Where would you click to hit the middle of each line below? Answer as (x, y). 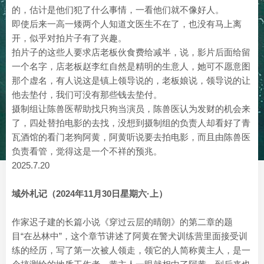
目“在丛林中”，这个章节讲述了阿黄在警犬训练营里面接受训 (130, 236)
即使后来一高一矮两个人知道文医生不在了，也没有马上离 (127, 24)
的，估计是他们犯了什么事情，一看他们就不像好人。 (118, 10)
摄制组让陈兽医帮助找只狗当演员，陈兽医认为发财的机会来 (131, 109)
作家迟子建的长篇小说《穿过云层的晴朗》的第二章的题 (122, 222)
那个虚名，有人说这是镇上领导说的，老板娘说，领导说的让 (131, 80)
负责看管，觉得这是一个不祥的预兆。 (87, 151)
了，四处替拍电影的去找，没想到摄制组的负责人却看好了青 (131, 123)
